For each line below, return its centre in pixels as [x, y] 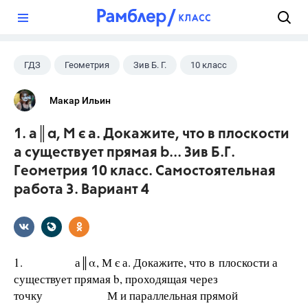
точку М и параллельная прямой [151, 295]
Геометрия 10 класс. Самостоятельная [145, 172]
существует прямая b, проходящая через [116, 279]
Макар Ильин [80, 100]
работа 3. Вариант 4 [81, 190]
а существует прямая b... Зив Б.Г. [124, 153]
